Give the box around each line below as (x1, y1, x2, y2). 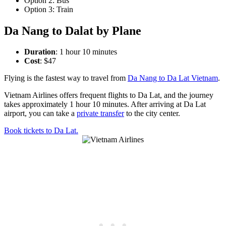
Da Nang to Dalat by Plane (4, 24, 141, 37)
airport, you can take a (4, 109, 77, 118)
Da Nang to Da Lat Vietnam (128, 74, 218, 83)
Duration (24, 47, 55, 56)
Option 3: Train (24, 5, 73, 14)
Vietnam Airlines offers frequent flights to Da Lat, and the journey (4, 91, 213, 100)
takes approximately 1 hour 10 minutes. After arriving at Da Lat (4, 100, 206, 109)
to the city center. (124, 109, 180, 118)
